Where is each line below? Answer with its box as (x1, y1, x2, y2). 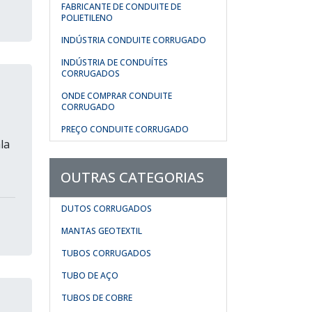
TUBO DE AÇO (61, 270, 118, 281)
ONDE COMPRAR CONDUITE (61, 90, 172, 102)
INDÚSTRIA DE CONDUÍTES (61, 56, 168, 68)
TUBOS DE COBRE (61, 292, 132, 304)
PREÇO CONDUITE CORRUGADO (61, 123, 189, 135)
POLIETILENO (61, 12, 113, 24)
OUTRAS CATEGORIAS (61, 168, 204, 187)
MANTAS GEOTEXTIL (61, 225, 142, 237)
